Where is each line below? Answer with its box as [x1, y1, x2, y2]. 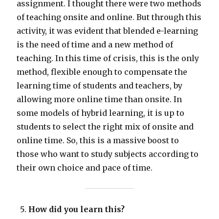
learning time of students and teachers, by [17, 81, 183, 91]
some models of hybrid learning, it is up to [17, 108, 185, 118]
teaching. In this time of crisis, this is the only [17, 53, 199, 64]
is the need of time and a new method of [17, 40, 174, 50]
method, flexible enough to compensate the [17, 67, 188, 77]
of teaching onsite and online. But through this [17, 12, 202, 22]
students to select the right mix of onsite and [17, 122, 194, 132]
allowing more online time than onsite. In [17, 94, 182, 105]
